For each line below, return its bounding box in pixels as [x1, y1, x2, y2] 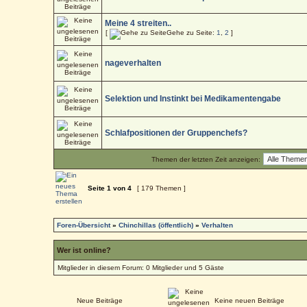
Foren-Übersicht [57, 221, 111, 229]
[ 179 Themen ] [135, 184, 188, 192]
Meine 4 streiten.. [105, 18, 172, 28]
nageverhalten [105, 58, 162, 68]
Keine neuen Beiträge [214, 296, 285, 304]
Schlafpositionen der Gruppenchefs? [105, 127, 248, 138]
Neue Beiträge [77, 296, 123, 304]
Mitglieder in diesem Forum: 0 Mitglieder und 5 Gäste [58, 263, 225, 271]
